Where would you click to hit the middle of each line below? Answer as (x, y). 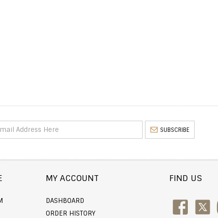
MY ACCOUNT (73, 178)
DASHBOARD (65, 200)
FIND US (185, 178)
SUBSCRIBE (174, 130)
